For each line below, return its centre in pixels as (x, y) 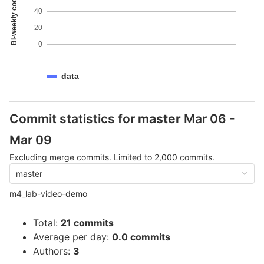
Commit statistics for (74, 119)
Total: (47, 223)
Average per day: (72, 237)
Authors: (53, 251)
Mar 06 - (208, 119)
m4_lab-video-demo (48, 194)
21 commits (87, 223)
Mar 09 (31, 140)
